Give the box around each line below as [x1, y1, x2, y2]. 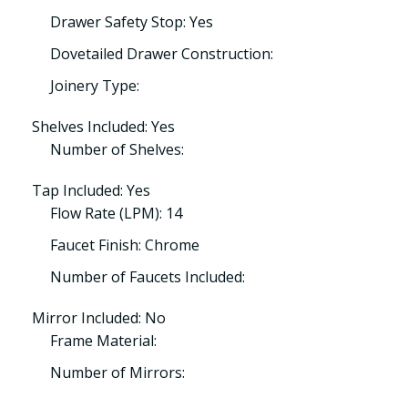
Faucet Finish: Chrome [50, 235, 199, 255]
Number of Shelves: [50, 139, 184, 159]
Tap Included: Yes [32, 180, 150, 200]
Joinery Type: [50, 76, 139, 96]
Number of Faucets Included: [50, 267, 245, 287]
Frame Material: [50, 331, 157, 351]
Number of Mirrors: [50, 362, 185, 382]
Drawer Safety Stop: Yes [50, 12, 213, 32]
